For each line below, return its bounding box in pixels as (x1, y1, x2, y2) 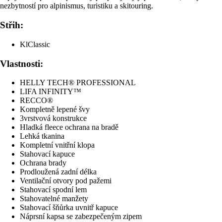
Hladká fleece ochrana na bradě (20, 123, 118, 132)
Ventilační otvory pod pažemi (20, 176, 111, 185)
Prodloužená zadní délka (20, 167, 97, 176)
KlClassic (20, 40, 50, 49)
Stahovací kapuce (20, 150, 75, 159)
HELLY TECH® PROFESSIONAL (20, 78, 136, 87)
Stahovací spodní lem (20, 185, 87, 194)
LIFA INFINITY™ (20, 87, 81, 96)
